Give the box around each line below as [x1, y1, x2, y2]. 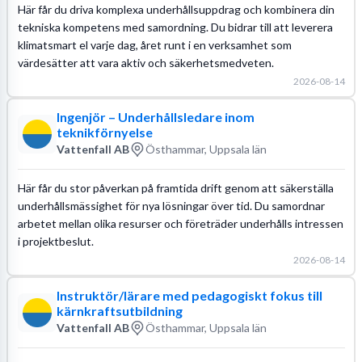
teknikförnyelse [56, 124, 153, 140]
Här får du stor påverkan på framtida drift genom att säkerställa [17, 180, 334, 195]
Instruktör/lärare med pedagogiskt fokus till [56, 287, 322, 303]
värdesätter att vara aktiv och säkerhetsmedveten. [17, 55, 274, 69]
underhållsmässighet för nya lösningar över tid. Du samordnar [17, 198, 325, 213]
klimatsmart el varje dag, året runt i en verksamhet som [17, 37, 292, 52]
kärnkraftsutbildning [56, 302, 183, 318]
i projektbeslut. [17, 234, 94, 248]
